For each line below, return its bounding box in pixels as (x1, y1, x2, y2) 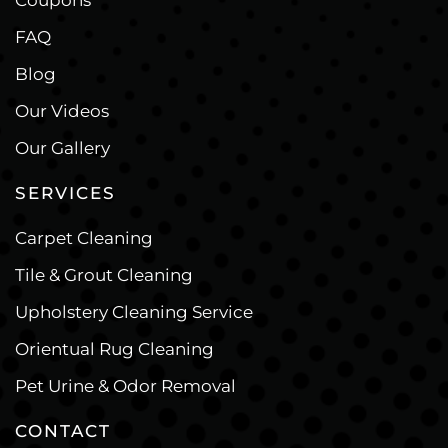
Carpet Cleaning (15, 228, 153, 249)
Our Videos (15, 101, 109, 122)
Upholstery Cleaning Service (15, 302, 253, 323)
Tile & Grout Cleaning (15, 265, 193, 286)
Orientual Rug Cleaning (15, 339, 214, 360)
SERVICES (15, 183, 116, 204)
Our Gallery (15, 138, 110, 159)
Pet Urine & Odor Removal (15, 376, 236, 397)
